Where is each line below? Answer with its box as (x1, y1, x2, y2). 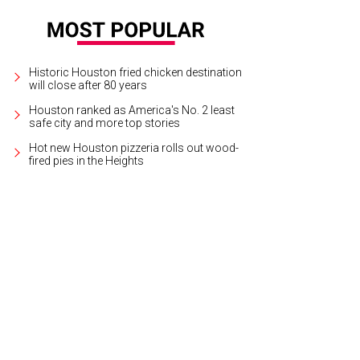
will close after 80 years (29, 79, 148, 92)
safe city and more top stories (29, 117, 181, 130)
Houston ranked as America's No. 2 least (29, 104, 235, 117)
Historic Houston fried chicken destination (29, 66, 243, 80)
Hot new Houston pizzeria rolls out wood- (29, 141, 239, 155)
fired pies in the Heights (29, 154, 145, 168)
